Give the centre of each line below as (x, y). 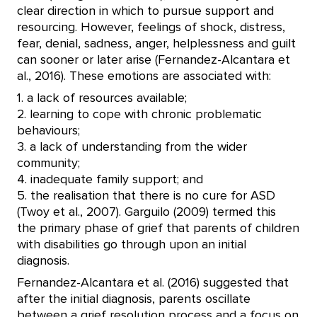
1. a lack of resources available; (102, 98)
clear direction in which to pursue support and (145, 11)
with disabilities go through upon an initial (132, 245)
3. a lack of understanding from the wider (132, 147)
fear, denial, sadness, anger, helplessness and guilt (156, 44)
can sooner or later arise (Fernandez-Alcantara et (154, 60)
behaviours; (48, 131)
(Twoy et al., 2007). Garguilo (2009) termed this (146, 212)
